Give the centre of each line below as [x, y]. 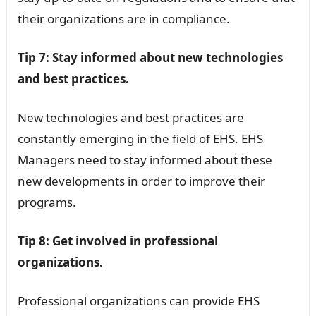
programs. [47, 202]
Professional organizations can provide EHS [138, 300]
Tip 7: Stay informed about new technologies [150, 57]
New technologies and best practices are [130, 117]
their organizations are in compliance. [123, 18]
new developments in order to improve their [141, 181]
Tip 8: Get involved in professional [117, 241]
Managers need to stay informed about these [145, 159]
